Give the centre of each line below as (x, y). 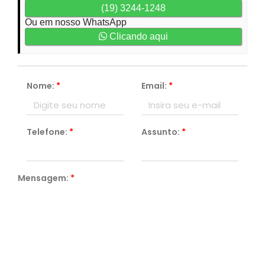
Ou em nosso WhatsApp (76, 22)
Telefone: (48, 132)
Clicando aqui (138, 36)
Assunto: (161, 132)
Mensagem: (44, 178)
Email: (155, 86)
